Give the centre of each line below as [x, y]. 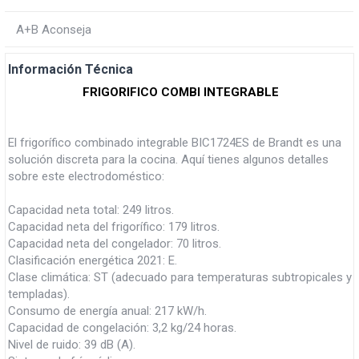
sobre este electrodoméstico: [86, 176]
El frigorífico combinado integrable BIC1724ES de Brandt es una [175, 142]
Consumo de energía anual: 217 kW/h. [107, 311]
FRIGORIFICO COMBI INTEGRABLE [181, 92]
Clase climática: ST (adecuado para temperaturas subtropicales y [180, 277]
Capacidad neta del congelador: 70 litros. [115, 243]
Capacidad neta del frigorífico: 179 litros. [114, 226]
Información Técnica [71, 69]
